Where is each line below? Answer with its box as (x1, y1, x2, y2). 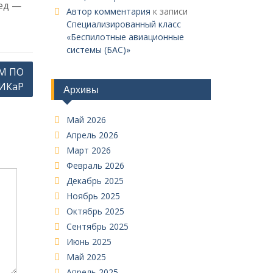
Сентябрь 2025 (66, 221, 129, 232)
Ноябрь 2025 (66, 190, 120, 202)
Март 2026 (66, 144, 111, 156)
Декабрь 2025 (66, 175, 124, 186)
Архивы (63, 83, 99, 96)
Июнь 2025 (66, 236, 112, 247)
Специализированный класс (66, 18, 181, 30)
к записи (150, 5, 188, 17)
